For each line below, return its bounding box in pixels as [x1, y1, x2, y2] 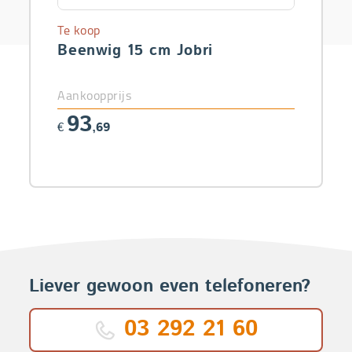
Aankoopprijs [57, 86, 132, 104]
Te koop [57, 20, 101, 38]
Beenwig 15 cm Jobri [57, 42, 213, 59]
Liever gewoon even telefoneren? [29, 278, 311, 297]
